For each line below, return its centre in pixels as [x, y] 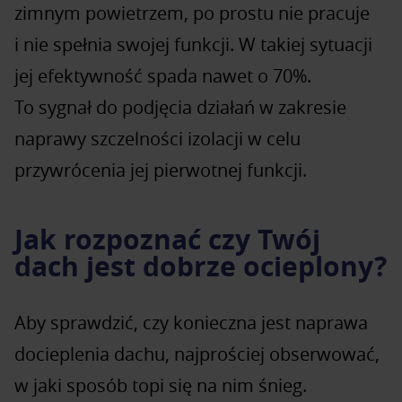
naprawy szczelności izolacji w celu [157, 138]
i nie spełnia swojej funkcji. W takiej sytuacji [193, 44]
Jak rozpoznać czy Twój [167, 239]
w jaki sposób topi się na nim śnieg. [161, 385]
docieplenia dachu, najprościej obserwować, [197, 354]
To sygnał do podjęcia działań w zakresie [180, 107]
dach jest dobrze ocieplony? [201, 266]
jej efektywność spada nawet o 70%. [163, 75]
